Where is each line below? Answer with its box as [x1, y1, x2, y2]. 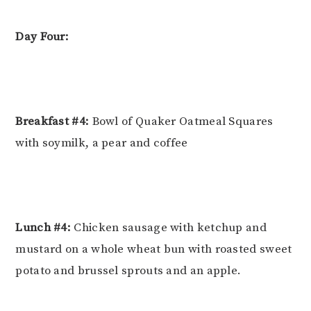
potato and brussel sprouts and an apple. [15, 263, 242, 279]
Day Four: [15, 29, 69, 45]
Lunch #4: [15, 220, 72, 236]
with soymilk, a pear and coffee [15, 135, 188, 151]
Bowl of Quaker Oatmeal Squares [92, 114, 274, 130]
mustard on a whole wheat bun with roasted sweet [15, 242, 292, 258]
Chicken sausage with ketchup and [71, 220, 267, 236]
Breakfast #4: [15, 114, 92, 130]
